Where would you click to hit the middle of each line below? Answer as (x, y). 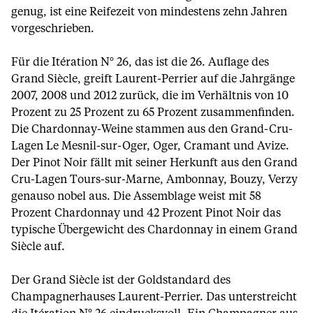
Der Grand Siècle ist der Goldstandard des (121, 280)
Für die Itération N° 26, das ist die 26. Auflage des (140, 62)
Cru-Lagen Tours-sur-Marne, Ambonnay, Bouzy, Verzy (154, 180)
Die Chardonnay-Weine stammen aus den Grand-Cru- (152, 129)
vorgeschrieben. (53, 29)
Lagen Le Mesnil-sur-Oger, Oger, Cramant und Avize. (150, 146)
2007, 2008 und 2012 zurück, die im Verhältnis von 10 (150, 96)
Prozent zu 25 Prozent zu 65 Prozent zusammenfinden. (153, 112)
